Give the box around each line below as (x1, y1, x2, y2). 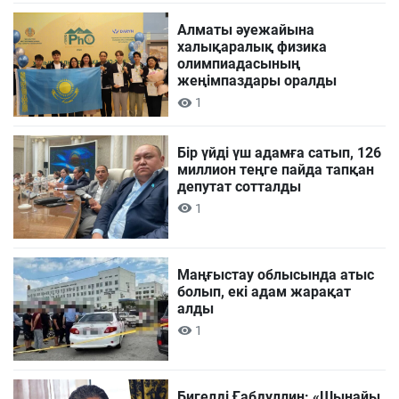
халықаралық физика (177, 38, 328, 56)
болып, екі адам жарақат (177, 282, 352, 300)
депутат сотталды (177, 177, 302, 195)
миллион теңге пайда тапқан (177, 160, 375, 178)
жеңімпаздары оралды (177, 72, 338, 90)
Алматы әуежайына (177, 21, 315, 39)
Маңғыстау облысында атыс (177, 265, 375, 283)
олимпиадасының (177, 55, 301, 73)
